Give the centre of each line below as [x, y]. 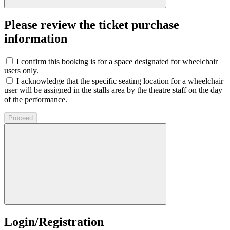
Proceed [21, 118]
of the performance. [36, 100]
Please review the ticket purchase [92, 25]
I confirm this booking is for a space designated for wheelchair [117, 62]
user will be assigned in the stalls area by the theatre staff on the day [113, 90]
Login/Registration [54, 222]
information [36, 39]
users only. [21, 71]
